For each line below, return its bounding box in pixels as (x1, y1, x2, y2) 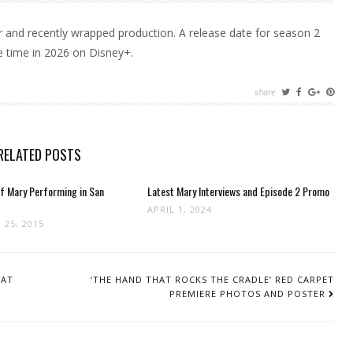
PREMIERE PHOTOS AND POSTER (169, 288, 325, 299)
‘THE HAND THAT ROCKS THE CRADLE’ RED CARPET (91, 273, 334, 285)
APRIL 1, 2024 (147, 203, 213, 215)
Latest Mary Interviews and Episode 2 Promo (147, 183, 330, 199)
